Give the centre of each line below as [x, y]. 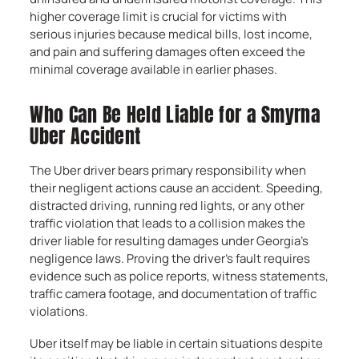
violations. [59, 311]
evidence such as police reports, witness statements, [179, 276]
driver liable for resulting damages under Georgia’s [169, 241]
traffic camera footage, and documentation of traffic [173, 294]
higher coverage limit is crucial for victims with [159, 16]
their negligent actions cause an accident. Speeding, [177, 188]
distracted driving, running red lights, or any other [167, 206]
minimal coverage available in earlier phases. [154, 69]
